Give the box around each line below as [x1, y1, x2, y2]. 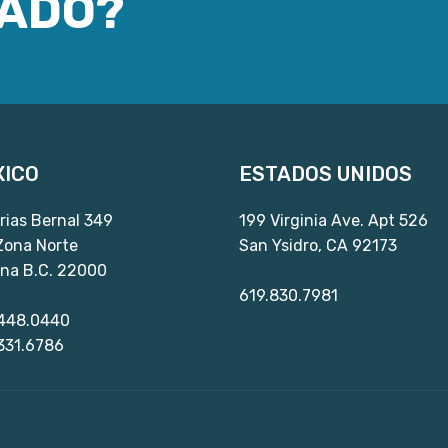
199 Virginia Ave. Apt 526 [239, 211, 428, 230]
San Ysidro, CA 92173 [239, 236, 397, 255]
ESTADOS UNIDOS [239, 162, 412, 186]
